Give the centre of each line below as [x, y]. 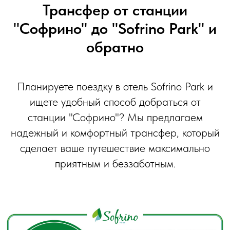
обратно [115, 47]
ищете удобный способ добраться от [115, 102]
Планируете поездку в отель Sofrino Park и [115, 87]
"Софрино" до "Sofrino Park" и [115, 28]
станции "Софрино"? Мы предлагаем [115, 117]
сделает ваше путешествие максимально [115, 148]
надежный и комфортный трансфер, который [115, 133]
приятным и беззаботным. [115, 164]
